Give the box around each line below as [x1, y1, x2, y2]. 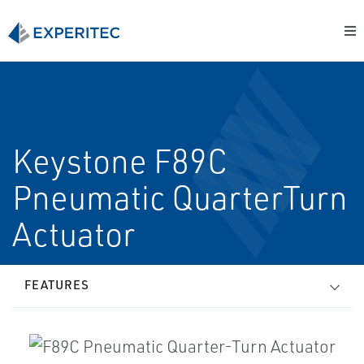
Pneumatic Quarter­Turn [12, 177, 348, 218]
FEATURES [24, 277, 89, 292]
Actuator [12, 214, 135, 254]
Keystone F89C [12, 141, 227, 181]
